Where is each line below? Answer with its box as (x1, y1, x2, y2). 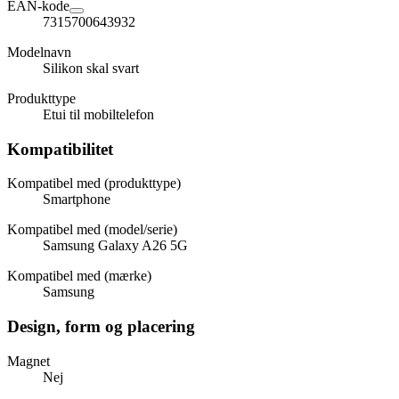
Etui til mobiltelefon (43, 107, 154, 123)
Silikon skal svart (43, 61, 139, 77)
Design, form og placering (7, 317, 195, 337)
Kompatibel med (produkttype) (7, 175, 181, 191)
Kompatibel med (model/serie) (7, 222, 177, 238)
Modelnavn (7, 45, 71, 61)
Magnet (7, 353, 50, 369)
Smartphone (43, 191, 110, 208)
